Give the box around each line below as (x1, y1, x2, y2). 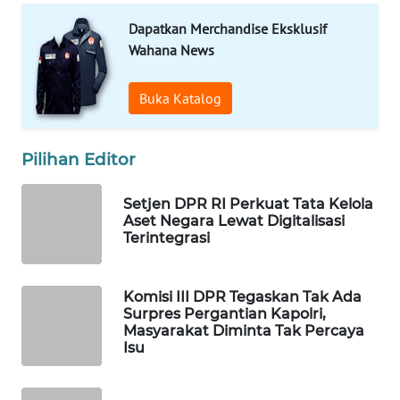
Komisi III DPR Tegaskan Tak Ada (123, 288, 362, 306)
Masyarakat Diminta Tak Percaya (123, 322, 364, 340)
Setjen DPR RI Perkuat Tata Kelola (123, 195, 373, 212)
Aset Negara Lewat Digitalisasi (123, 212, 345, 229)
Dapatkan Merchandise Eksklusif (129, 20, 327, 38)
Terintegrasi (123, 229, 210, 246)
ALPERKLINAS (36, 123, 110, 139)
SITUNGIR (36, 284, 87, 300)
